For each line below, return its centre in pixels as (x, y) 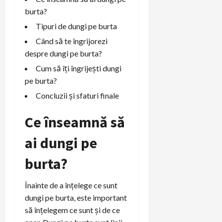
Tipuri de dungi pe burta (76, 26)
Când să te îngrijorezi (72, 41)
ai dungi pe (61, 142)
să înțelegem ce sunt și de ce (72, 210)
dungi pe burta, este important (76, 197)
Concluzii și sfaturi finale (77, 95)
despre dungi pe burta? (63, 53)
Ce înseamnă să (75, 122)
